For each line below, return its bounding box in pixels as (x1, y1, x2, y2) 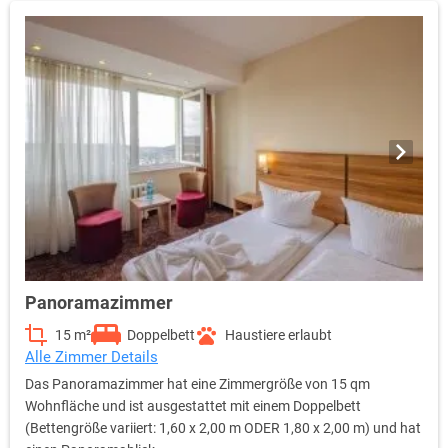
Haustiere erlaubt (225, 327, 332, 344)
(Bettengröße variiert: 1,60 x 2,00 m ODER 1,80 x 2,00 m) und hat (25, 420, 421, 437)
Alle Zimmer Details (25, 348, 158, 367)
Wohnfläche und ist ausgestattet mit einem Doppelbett (25, 398, 361, 415)
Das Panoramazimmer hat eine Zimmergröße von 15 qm (25, 376, 370, 393)
